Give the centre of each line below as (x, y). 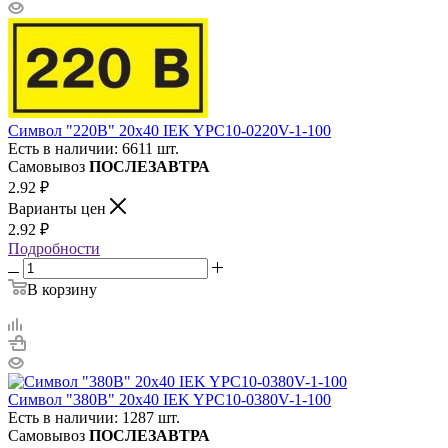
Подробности (54, 248)
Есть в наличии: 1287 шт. (94, 417)
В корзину (62, 289)
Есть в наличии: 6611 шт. (93, 148)
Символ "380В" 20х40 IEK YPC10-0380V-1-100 (169, 399)
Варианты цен (59, 208)
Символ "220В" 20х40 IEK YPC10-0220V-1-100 (169, 130)
